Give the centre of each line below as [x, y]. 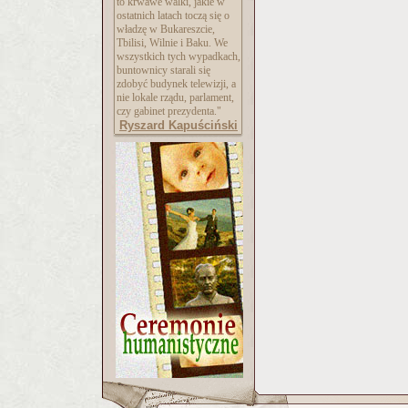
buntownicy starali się [163, 70]
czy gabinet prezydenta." [169, 111]
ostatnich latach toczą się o [173, 15]
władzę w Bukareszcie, [166, 29]
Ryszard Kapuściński [178, 125]
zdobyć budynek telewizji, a [176, 84]
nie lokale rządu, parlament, [175, 97]
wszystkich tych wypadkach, [178, 56]
